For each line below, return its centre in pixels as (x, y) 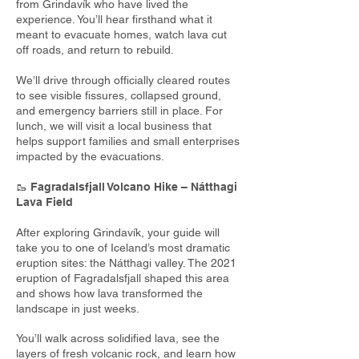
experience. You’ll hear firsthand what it (114, 19)
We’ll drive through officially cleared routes (123, 80)
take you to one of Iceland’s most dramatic (123, 248)
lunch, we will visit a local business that (114, 126)
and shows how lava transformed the (109, 293)
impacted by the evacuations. (90, 156)
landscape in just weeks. (78, 309)
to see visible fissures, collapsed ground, (119, 95)
